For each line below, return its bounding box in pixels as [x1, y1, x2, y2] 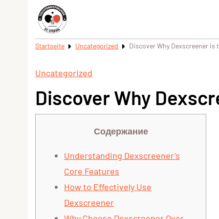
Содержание [93, 126, 148, 137]
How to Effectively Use [64, 181, 152, 193]
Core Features [64, 166, 119, 177]
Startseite [35, 42, 65, 50]
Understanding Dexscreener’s [64, 150, 180, 161]
